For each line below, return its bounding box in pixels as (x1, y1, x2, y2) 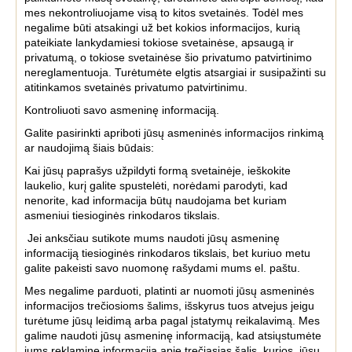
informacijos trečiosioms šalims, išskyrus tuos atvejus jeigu (24, 299, 314, 312)
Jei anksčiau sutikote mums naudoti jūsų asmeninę (24, 232, 280, 244)
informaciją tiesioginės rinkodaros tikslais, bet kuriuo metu (24, 247, 310, 259)
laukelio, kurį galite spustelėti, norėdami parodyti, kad (24, 179, 288, 192)
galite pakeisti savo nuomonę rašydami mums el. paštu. (24, 262, 300, 274)
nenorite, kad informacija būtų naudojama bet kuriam (24, 194, 287, 207)
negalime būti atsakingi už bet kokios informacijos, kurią (24, 21, 300, 34)
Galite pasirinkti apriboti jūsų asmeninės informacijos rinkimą (24, 126, 324, 139)
